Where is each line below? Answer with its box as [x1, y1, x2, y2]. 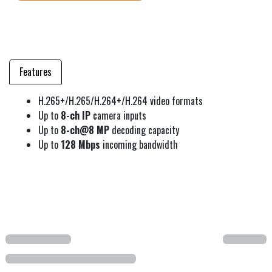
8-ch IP [58, 107, 90, 123]
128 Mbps [61, 137, 100, 152]
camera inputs [90, 107, 146, 123]
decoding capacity [109, 122, 179, 137]
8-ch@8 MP [61, 122, 109, 137]
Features [19, 64, 52, 79]
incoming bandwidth [100, 137, 178, 152]
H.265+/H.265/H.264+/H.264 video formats [38, 93, 203, 108]
